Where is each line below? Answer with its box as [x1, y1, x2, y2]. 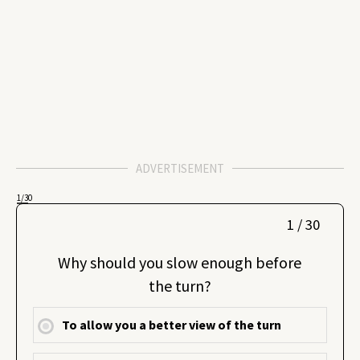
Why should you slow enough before [58, 252, 302, 272]
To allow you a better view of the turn [62, 317, 282, 333]
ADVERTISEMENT [136, 161, 224, 176]
